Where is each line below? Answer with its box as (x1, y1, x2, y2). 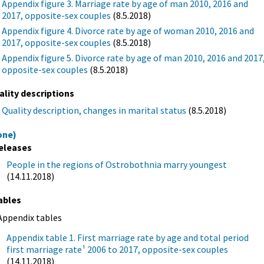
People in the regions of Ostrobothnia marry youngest (6, 159, 227, 171)
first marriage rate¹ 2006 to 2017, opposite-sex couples (6, 243, 229, 256)
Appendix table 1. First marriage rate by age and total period (6, 232, 249, 244)
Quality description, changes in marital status (2, 104, 187, 117)
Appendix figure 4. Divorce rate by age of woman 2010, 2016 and (2, 24, 255, 37)
